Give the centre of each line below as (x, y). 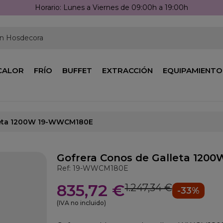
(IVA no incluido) (81, 203)
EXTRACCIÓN (127, 70)
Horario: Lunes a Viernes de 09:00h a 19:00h (111, 7)
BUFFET (77, 70)
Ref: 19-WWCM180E (92, 168)
